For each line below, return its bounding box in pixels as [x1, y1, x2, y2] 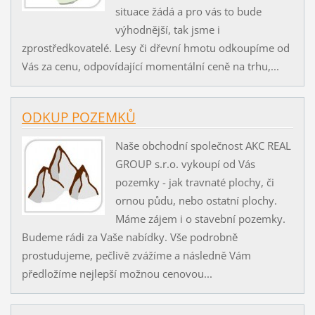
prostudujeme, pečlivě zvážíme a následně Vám [21, 247, 251, 262]
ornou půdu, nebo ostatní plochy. [115, 193, 277, 207]
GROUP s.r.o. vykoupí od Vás [115, 156, 255, 171]
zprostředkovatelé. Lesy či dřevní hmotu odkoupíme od [21, 40, 290, 55]
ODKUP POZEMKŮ [21, 108, 136, 127]
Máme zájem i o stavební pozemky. [115, 211, 285, 226]
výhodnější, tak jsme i [115, 22, 220, 37]
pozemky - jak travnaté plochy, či [115, 174, 274, 189]
